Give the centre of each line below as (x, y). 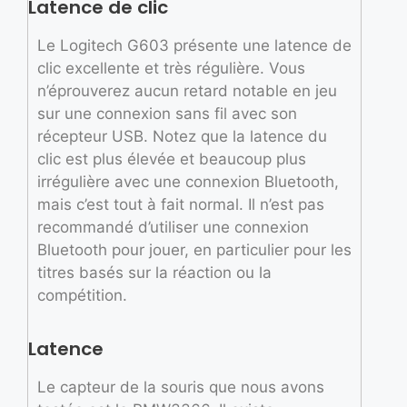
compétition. (82, 296)
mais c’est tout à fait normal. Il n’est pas (181, 205)
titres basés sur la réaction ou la (154, 273)
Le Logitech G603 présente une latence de (194, 46)
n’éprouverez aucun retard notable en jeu (187, 91)
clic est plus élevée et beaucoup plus (172, 159)
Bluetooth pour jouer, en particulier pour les (194, 250)
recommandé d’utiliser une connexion (173, 228)
